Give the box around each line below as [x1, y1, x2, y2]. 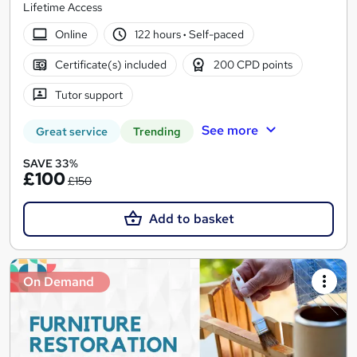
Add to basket [148, 210, 234, 228]
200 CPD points [214, 57, 293, 72]
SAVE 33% [23, 156, 78, 171]
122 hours [135, 26, 184, 41]
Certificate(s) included [54, 57, 167, 72]
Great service [36, 124, 108, 139]
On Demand [23, 273, 94, 291]
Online [54, 26, 88, 41]
